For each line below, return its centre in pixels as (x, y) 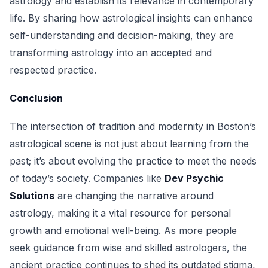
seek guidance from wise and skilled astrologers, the (128, 248)
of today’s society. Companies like (87, 178)
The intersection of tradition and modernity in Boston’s (133, 126)
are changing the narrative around (134, 196)
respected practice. (53, 70)
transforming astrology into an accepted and (111, 53)
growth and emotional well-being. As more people (123, 230)
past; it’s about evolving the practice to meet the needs (133, 161)
